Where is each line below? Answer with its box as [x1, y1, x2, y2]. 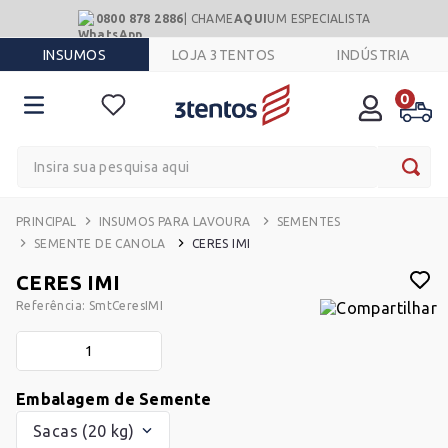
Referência [16, 298, 83, 312]
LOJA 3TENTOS [171, 46, 276, 63]
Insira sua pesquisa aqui [15, 144, 200, 162]
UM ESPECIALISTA [267, 11, 371, 25]
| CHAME [183, 11, 234, 25]
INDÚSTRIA [337, 46, 410, 63]
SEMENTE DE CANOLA [34, 236, 166, 250]
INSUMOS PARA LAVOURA [98, 214, 251, 228]
